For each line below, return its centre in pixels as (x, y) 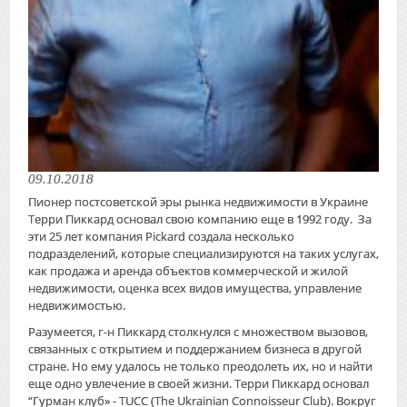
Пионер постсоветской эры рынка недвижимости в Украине (198, 201)
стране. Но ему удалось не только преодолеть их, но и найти (200, 366)
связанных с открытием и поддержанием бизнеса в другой (195, 348)
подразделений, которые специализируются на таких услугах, (203, 253)
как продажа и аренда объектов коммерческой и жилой (188, 270)
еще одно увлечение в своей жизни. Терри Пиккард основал (199, 383)
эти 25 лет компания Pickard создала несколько (161, 236)
